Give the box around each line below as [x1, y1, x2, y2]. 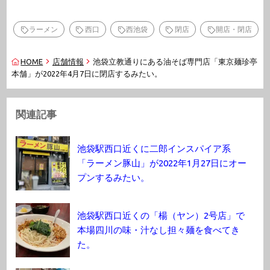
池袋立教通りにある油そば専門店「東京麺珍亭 [93, 57, 258, 66]
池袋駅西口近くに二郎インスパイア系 [77, 143, 231, 154]
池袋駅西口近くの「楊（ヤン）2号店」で [77, 210, 245, 221]
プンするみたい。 [77, 172, 150, 183]
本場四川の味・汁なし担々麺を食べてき [77, 225, 240, 236]
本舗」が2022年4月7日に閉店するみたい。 [11, 69, 162, 78]
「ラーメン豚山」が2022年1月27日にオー [77, 158, 247, 169]
